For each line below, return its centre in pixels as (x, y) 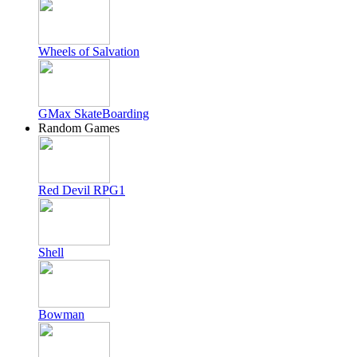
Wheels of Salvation (89, 51)
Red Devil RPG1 (82, 190)
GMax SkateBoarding (94, 114)
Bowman (61, 314)
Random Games (79, 128)
